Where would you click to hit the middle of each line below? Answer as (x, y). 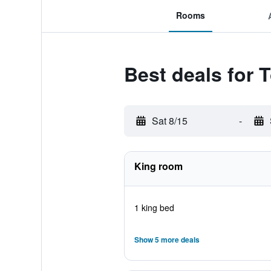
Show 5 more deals (167, 240)
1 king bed (154, 207)
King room (158, 166)
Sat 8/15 (169, 121)
